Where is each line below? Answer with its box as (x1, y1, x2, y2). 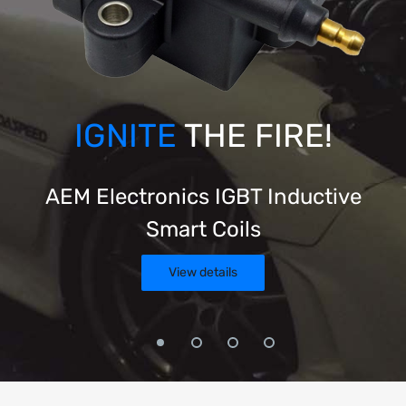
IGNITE (73, 115, 177, 155)
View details (169, 264, 237, 280)
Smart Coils (145, 216, 261, 242)
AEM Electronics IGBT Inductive (44, 183, 362, 209)
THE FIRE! (176, 115, 333, 155)
